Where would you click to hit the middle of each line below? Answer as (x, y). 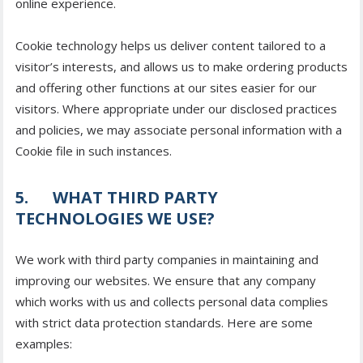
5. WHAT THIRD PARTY (117, 198)
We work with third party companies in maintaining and (167, 260)
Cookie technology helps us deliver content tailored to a (171, 46)
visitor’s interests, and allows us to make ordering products (181, 67)
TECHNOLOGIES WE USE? (115, 219)
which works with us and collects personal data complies (172, 302)
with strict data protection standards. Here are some (164, 323)
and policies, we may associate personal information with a (179, 130)
